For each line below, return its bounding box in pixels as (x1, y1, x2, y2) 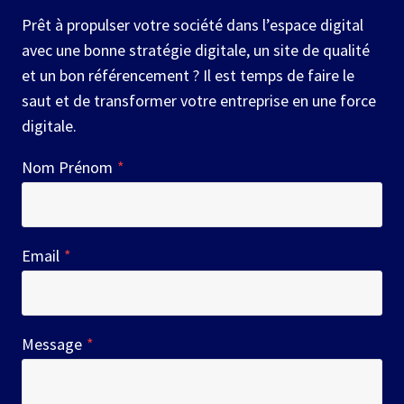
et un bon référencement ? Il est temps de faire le (22, 64, 354, 86)
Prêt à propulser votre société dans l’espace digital (22, 14, 363, 35)
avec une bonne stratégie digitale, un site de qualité (22, 39, 370, 60)
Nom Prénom (22, 156, 113, 178)
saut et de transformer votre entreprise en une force (22, 89, 376, 111)
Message (22, 333, 82, 354)
